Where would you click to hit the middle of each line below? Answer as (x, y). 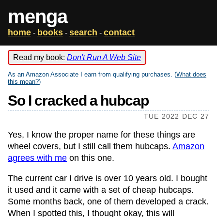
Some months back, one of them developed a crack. (108, 201)
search (83, 32)
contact (119, 32)
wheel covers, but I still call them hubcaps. (90, 146)
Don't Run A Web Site (104, 57)
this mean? (23, 82)
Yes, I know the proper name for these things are (101, 135)
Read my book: (40, 57)
